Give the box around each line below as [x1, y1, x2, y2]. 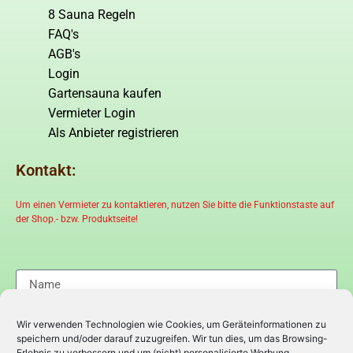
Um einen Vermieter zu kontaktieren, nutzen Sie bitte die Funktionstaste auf [16, 199, 334, 211]
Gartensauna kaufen [47, 86, 162, 102]
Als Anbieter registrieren [47, 125, 179, 141]
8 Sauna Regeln [47, 7, 136, 23]
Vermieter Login [47, 106, 136, 121]
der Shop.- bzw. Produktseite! [16, 214, 138, 225]
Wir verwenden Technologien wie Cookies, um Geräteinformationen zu [17, 318, 326, 330]
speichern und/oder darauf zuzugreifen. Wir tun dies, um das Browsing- [17, 333, 328, 344]
